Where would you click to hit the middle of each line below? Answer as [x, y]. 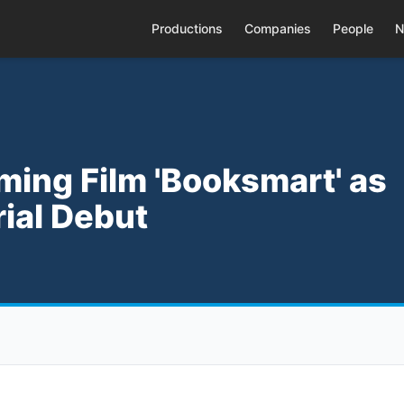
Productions [187, 28]
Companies [277, 28]
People [353, 28]
